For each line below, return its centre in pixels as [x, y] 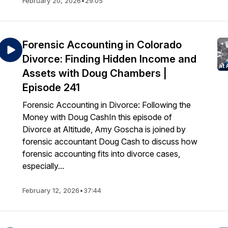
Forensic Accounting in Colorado [102, 45]
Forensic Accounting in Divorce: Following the [107, 105]
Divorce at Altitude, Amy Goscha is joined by [104, 129]
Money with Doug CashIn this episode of [97, 117]
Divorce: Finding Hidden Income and [109, 59]
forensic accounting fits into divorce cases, [101, 154]
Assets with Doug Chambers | [95, 73]
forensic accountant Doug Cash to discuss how [110, 141]
